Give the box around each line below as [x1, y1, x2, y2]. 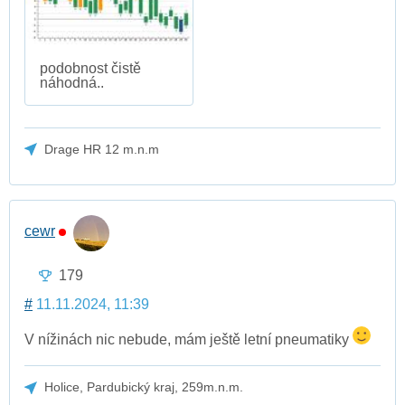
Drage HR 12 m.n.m [44, 142, 160, 157]
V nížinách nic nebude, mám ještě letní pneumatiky [24, 332, 353, 348]
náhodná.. [40, 75, 104, 91]
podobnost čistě [40, 61, 141, 77]
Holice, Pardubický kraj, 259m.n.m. [44, 380, 244, 395]
